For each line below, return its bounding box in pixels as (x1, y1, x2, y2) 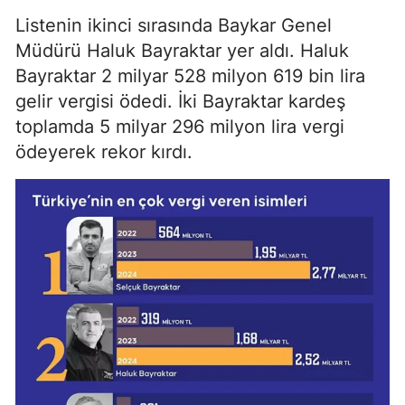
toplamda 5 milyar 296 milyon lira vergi (15, 115, 344, 137)
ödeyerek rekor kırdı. (15, 140, 193, 163)
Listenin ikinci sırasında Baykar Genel (15, 14, 332, 36)
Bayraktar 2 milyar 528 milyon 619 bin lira (15, 64, 365, 87)
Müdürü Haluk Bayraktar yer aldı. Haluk (15, 39, 349, 61)
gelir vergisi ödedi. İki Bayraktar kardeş (15, 89, 345, 112)
